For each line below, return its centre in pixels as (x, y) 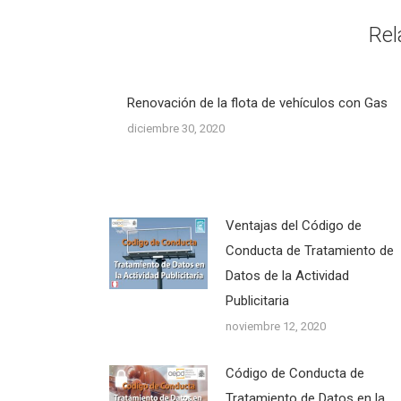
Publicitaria (257, 301)
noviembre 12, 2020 (276, 326)
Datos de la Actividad (287, 276)
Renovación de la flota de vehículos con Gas (257, 103)
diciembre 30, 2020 (176, 128)
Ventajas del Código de (294, 226)
